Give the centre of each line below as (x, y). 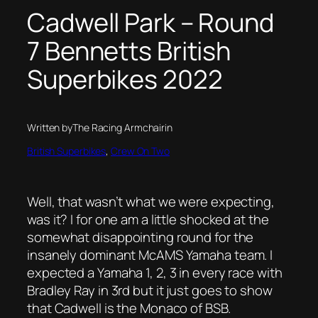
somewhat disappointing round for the (141, 237)
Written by (50, 127)
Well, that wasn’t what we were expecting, (151, 201)
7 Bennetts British (129, 50)
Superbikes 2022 (125, 79)
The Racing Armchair (119, 127)
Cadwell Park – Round (150, 22)
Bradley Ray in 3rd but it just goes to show (150, 290)
